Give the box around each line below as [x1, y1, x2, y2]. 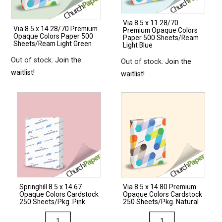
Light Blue [123, 41, 153, 50]
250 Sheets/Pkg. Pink [19, 197, 85, 206]
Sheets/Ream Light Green [13, 40, 92, 48]
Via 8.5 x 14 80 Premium [123, 182, 197, 191]
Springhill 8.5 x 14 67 [19, 182, 82, 191]
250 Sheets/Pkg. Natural [123, 197, 199, 206]
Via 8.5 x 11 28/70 [123, 19, 179, 27]
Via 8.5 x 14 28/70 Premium [13, 25, 98, 33]
